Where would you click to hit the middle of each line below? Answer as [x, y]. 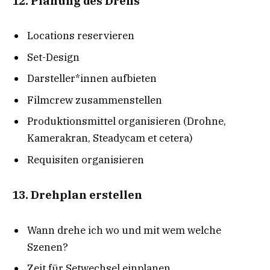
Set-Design [53, 57]
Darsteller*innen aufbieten [92, 79]
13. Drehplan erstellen [77, 195]
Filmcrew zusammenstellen [95, 100]
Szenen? [48, 247]
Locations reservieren [81, 36]
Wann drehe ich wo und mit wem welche [124, 230]
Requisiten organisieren [86, 159]
